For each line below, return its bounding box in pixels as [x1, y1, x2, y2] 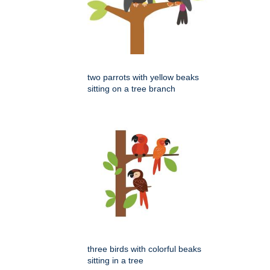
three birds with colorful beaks [87, 244, 201, 254]
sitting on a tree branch [87, 84, 175, 94]
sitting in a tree [87, 256, 143, 266]
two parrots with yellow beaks [87, 72, 199, 83]
